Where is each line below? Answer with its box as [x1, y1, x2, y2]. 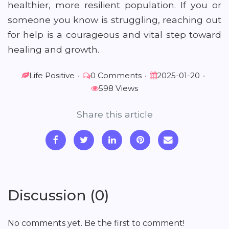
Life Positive [29, 71, 75, 80]
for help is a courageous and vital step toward [8, 29, 221, 40]
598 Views [99, 83, 138, 93]
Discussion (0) [8, 187, 109, 204]
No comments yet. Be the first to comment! [8, 218, 185, 228]
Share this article [76, 109, 153, 120]
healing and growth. [8, 44, 99, 55]
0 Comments [90, 71, 142, 80]
